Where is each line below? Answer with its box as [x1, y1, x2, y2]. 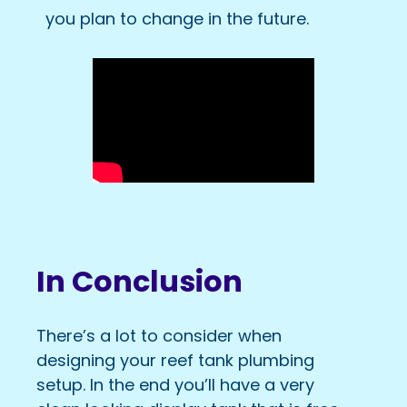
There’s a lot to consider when [36, 323, 282, 347]
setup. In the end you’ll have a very [36, 372, 314, 396]
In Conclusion [36, 261, 243, 303]
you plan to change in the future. [45, 6, 309, 30]
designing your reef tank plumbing [36, 348, 314, 372]
